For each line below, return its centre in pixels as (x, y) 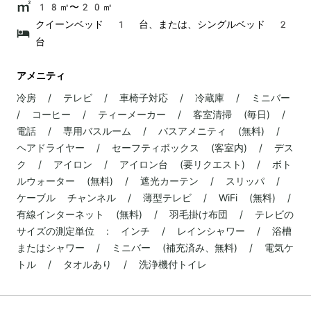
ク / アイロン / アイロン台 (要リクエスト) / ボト (154, 164)
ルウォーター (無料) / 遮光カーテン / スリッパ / (148, 181)
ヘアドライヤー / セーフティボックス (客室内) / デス (155, 148)
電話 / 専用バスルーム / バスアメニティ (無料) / (148, 131)
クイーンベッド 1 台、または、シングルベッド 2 (162, 24)
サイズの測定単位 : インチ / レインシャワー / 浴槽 (154, 231)
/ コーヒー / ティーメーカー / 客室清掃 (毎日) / (151, 114)
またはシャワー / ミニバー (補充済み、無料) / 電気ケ (155, 247)
